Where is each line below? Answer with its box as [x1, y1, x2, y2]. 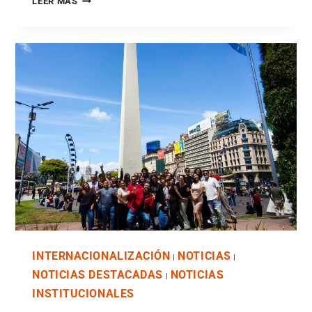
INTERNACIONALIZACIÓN [32, 249, 171, 263]
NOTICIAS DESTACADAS [32, 267, 164, 281]
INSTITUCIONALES [32, 286, 134, 300]
